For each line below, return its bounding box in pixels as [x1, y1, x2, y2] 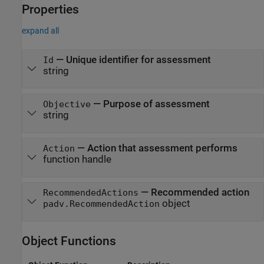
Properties [22, 2, 79, 16]
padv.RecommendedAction [42, 199, 160, 209]
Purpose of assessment [103, 98, 210, 110]
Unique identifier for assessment [65, 54, 211, 66]
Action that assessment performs [87, 143, 237, 154]
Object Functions [22, 233, 116, 248]
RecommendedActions [42, 188, 138, 198]
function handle [42, 154, 111, 166]
